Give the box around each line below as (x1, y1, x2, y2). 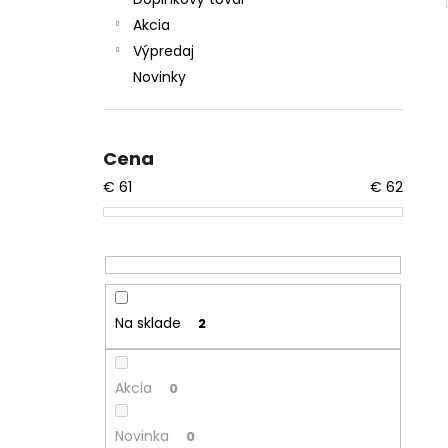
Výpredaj (133, 41, 194, 62)
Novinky (133, 67, 186, 88)
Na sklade (114, 312, 181, 333)
